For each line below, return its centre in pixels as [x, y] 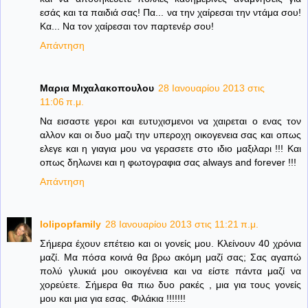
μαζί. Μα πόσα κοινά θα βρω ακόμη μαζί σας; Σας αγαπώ [170, 257]
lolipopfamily [70, 224]
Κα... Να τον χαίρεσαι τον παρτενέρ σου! [127, 26]
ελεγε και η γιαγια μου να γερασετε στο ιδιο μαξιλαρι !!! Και [170, 149]
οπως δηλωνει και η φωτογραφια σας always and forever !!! [168, 163]
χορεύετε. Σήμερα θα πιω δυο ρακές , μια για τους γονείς [170, 285]
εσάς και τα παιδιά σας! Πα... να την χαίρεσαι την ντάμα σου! [170, 13]
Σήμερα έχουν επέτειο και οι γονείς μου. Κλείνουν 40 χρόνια [170, 244]
